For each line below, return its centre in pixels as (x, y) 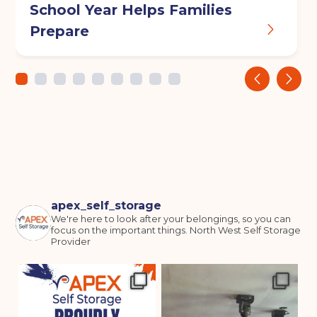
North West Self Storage (244, 230)
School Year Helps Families (131, 10)
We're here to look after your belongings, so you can (171, 219)
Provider (71, 242)
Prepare (60, 31)
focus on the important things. (120, 230)
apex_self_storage (106, 206)
